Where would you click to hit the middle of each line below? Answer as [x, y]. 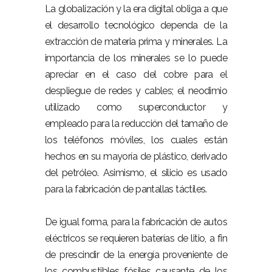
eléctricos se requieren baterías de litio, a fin [136, 238]
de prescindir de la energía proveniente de [136, 255]
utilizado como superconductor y [136, 107]
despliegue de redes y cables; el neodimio [136, 91]
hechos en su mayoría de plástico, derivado [136, 156]
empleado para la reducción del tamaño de [136, 124]
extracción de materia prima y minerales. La [136, 42]
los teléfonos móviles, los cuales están [136, 140]
